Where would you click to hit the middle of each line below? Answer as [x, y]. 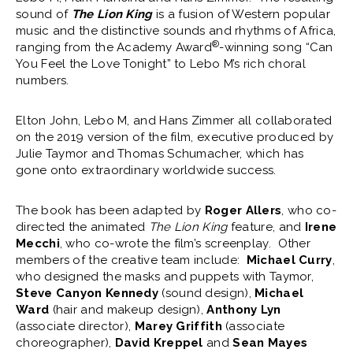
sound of [44, 15]
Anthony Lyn [244, 310]
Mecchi [38, 244]
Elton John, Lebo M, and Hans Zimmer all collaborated [174, 121]
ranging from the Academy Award [114, 48]
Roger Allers [243, 211]
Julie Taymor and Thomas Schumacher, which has [160, 154]
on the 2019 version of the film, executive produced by [175, 137]
